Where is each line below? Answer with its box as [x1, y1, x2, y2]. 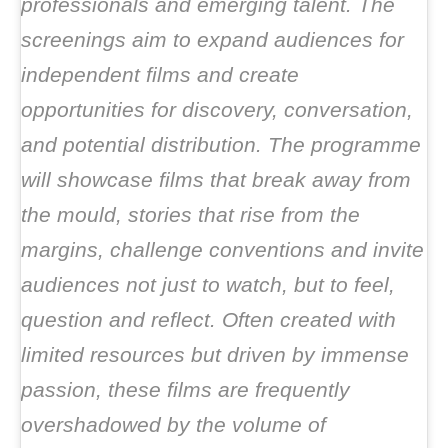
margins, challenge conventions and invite [21, 238, 424, 261]
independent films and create [21, 63, 299, 86]
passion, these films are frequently [21, 378, 350, 401]
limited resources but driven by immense [21, 343, 409, 366]
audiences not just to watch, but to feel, [21, 273, 395, 296]
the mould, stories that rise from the [21, 203, 360, 226]
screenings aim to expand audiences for [21, 28, 404, 51]
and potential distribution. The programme [21, 133, 421, 156]
